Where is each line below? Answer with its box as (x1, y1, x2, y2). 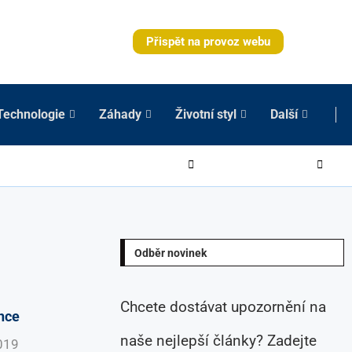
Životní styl (175, 106, 236, 122)
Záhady (99, 106, 141, 122)
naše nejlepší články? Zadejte (120, 331, 317, 350)
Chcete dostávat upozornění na (120, 297, 327, 316)
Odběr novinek (134, 246, 207, 259)
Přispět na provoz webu (146, 35, 270, 49)
